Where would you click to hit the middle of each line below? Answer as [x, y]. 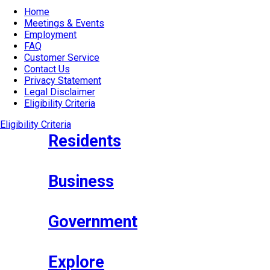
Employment [50, 34]
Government [93, 221]
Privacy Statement [63, 80]
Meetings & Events [64, 23]
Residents [85, 141]
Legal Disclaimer [60, 92]
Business [81, 181]
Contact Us [47, 69]
